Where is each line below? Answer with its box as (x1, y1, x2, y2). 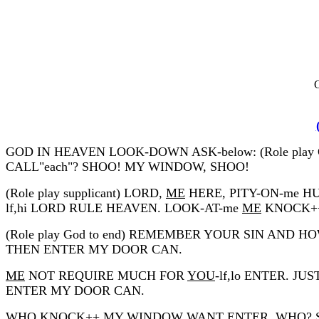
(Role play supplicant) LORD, (6, 185, 166, 200)
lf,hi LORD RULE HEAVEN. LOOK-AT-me (6, 200, 242, 215)
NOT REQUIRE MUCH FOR (25, 268, 187, 283)
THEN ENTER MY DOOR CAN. (6, 241, 182, 256)
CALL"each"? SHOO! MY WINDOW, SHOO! (6, 159, 249, 174)
